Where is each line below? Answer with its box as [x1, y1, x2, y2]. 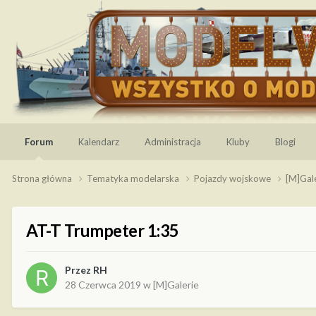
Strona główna [12, 172, 74, 184]
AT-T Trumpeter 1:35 [26, 219, 179, 241]
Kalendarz [78, 136, 119, 147]
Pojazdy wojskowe [194, 172, 273, 184]
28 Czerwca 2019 [65, 279, 141, 291]
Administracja [145, 136, 201, 147]
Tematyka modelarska [87, 172, 181, 184]
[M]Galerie [153, 279, 199, 291]
